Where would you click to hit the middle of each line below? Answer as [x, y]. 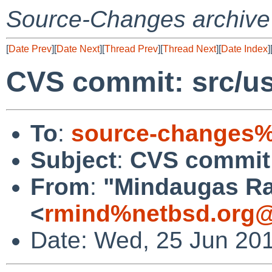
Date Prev [30, 49]
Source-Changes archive [138, 19]
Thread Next [189, 49]
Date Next [78, 49]
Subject [73, 160]
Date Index [244, 49]
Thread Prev [131, 49]
